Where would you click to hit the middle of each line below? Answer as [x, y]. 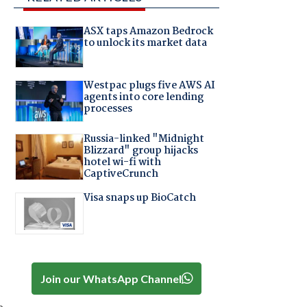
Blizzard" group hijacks [140, 151]
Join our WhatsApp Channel [111, 278]
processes [108, 109]
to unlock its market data [145, 44]
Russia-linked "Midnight [144, 139]
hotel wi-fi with [122, 163]
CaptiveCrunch [121, 174]
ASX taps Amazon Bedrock [148, 32]
